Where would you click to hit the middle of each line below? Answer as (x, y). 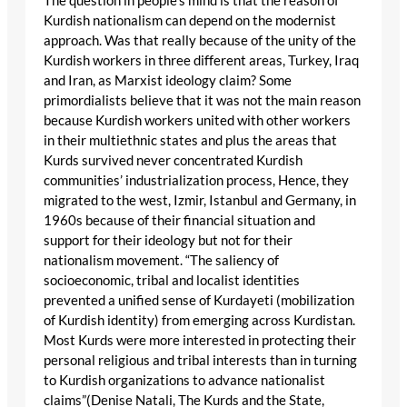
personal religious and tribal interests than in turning (200, 360)
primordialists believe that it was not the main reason (202, 100)
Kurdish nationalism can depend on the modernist (190, 20)
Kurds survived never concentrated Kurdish (173, 160)
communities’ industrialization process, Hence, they (196, 180)
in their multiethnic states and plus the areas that (190, 140)
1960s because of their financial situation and (179, 220)
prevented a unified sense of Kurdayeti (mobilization (199, 300)
